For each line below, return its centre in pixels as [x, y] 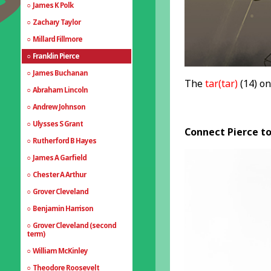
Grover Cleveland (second [75, 225]
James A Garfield [60, 157]
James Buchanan [60, 73]
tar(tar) [221, 83]
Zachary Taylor [57, 22]
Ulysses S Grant [58, 123]
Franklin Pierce [56, 56]
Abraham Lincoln [60, 90]
